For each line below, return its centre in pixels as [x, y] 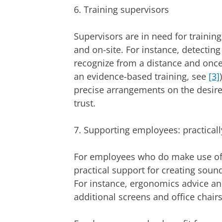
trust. [85, 103]
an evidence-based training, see [141, 76]
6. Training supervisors [121, 9]
